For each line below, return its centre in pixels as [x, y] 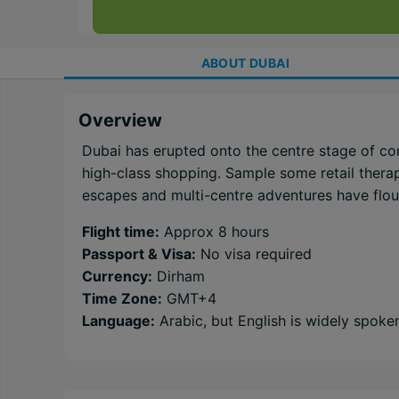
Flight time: [121, 232]
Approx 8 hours [214, 232]
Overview [120, 120]
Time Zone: [122, 298]
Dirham [179, 276]
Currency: [117, 276]
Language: [118, 321]
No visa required [254, 254]
